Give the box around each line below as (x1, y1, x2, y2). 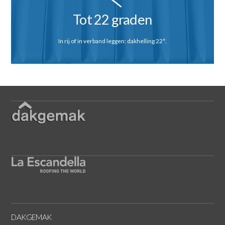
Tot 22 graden (73, 11, 152, 28)
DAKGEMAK (11, 212, 52, 221)
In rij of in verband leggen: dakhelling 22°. (58, 37, 167, 45)
